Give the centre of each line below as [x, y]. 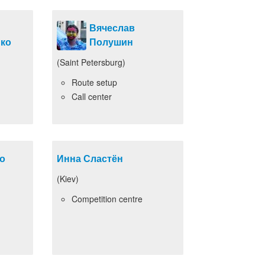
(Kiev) [68, 179]
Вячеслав [112, 28]
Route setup [94, 82]
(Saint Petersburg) [91, 62]
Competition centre [107, 199]
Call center [92, 96]
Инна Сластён [90, 158]
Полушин [111, 42]
